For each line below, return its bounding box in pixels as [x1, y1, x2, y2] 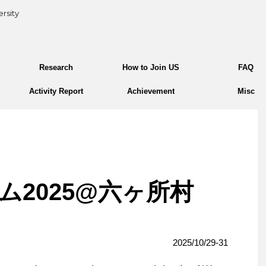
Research [39, 63, 73, 72]
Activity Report [28, 87, 83, 96]
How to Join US [122, 63, 179, 72]
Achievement [127, 87, 175, 96]
